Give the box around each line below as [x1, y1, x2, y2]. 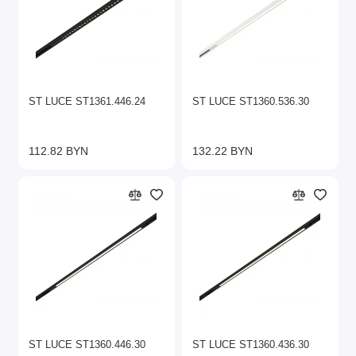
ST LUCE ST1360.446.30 [29, 339, 145, 350]
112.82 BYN [29, 144, 88, 157]
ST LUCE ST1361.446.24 [29, 95, 145, 107]
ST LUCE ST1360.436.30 [192, 339, 309, 350]
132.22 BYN [192, 144, 253, 157]
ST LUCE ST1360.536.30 [192, 95, 309, 107]
